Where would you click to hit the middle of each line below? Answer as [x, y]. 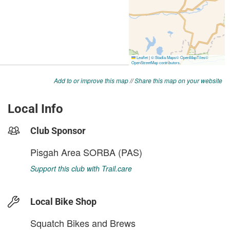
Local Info [35, 109]
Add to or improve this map [91, 80]
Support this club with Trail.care [81, 168]
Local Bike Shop [63, 202]
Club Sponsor [58, 131]
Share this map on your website [178, 80]
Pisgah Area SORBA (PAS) [86, 152]
